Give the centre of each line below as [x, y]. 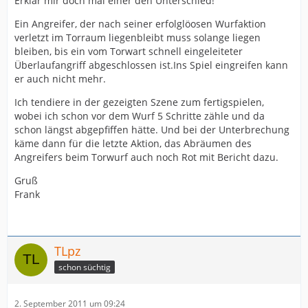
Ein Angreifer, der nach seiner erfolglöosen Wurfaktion [140, 24]
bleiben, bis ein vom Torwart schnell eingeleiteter [129, 52]
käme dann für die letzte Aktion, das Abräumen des [133, 144]
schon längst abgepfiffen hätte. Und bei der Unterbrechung [152, 130]
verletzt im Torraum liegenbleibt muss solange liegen [137, 38]
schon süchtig [85, 267]
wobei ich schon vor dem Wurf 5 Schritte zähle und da [140, 116]
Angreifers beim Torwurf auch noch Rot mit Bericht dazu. [146, 157]
